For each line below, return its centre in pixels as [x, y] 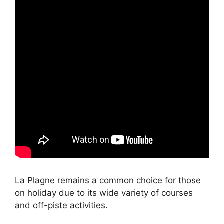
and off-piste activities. [61, 205]
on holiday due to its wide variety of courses [104, 193]
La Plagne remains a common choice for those [108, 180]
